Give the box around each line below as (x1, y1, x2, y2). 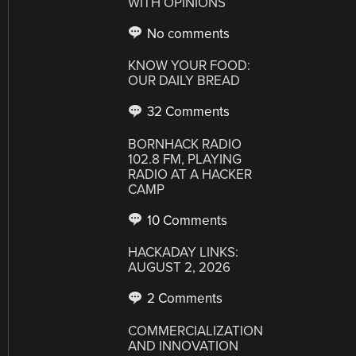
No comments (144, 25, 230, 42)
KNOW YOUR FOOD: (128, 57, 251, 74)
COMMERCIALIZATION (128, 322, 264, 339)
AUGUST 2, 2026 (128, 259, 231, 276)
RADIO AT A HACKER (128, 165, 253, 183)
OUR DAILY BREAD (128, 72, 241, 89)
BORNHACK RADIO (128, 135, 242, 153)
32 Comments (144, 103, 230, 120)
